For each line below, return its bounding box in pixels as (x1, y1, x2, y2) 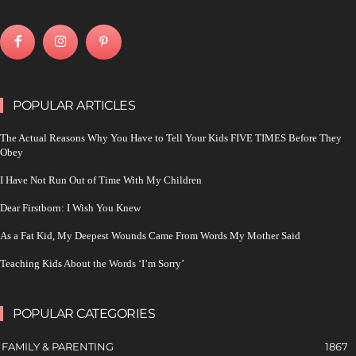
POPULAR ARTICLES (13, 97, 135, 113)
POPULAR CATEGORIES (13, 305, 155, 321)
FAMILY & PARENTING (2, 339, 114, 353)
